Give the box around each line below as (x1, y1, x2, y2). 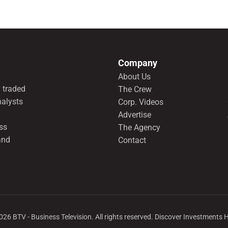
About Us (118, 72, 151, 82)
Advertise (118, 110, 151, 120)
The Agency (118, 123, 160, 133)
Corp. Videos (118, 97, 163, 107)
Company (118, 58, 157, 69)
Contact (118, 135, 146, 146)
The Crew (118, 84, 152, 95)
